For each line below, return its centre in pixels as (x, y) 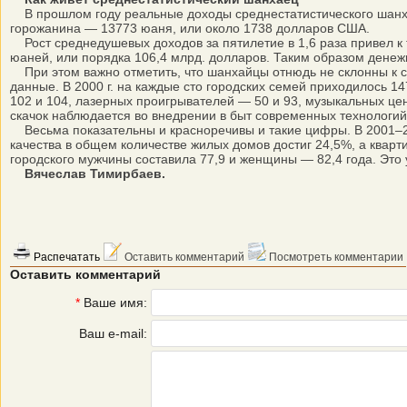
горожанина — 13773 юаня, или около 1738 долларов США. (190, 28)
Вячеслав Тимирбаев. (95, 174)
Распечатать (65, 257)
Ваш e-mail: (113, 333)
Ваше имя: (114, 303)
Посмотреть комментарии (335, 257)
